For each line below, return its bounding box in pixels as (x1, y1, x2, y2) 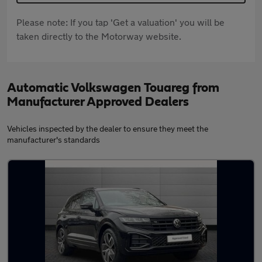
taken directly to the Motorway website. (16, 30, 181, 42)
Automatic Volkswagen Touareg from (7, 81, 219, 95)
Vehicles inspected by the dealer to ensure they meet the (7, 123, 208, 134)
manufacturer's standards (7, 135, 100, 145)
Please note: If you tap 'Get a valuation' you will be (16, 16, 225, 28)
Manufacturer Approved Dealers (7, 95, 189, 109)
